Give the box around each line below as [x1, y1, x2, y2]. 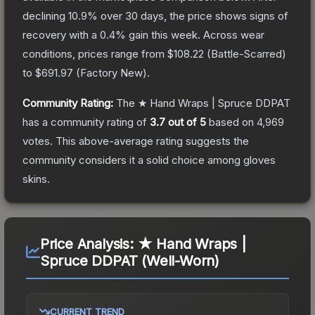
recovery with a [22, 27, 100, 41]
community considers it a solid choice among [22, 153, 243, 167]
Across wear [203, 27, 264, 41]
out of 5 [165, 115, 206, 129]
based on [206, 115, 257, 129]
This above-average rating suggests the [53, 134, 249, 148]
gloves [243, 153, 276, 167]
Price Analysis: [39, 235, 138, 252]
